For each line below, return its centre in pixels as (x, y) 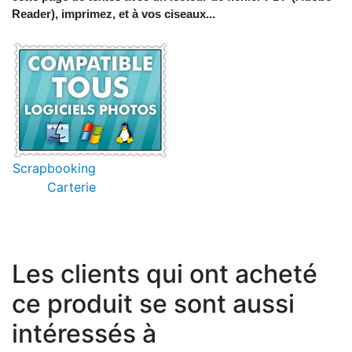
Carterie (71, 187)
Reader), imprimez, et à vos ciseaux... (114, 14)
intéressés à (84, 334)
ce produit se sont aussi (153, 304)
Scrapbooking (54, 169)
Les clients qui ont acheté (165, 274)
